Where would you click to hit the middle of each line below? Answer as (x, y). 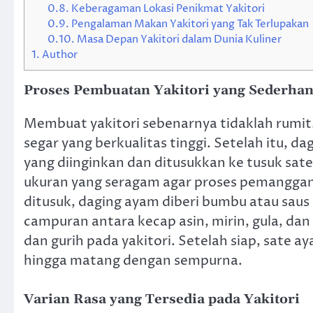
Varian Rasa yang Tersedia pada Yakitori (162, 300)
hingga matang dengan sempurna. (133, 260)
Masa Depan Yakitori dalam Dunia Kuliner (178, 39)
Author (59, 54)
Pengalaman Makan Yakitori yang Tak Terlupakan (189, 24)
